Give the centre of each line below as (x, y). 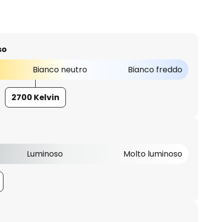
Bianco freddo (155, 70)
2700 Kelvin (35, 97)
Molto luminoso (153, 154)
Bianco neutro (60, 70)
